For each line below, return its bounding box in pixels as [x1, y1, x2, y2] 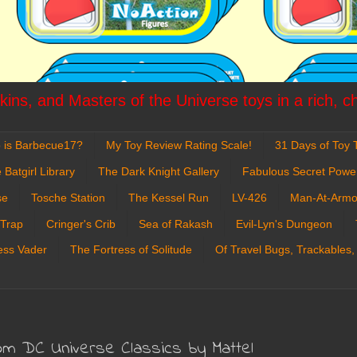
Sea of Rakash [139, 217, 213, 230]
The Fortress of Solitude [70, 243, 192, 257]
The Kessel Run [128, 190, 209, 204]
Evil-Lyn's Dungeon [236, 217, 332, 230]
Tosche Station [31, 190, 105, 204]
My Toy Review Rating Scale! [106, 139, 252, 152]
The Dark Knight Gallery [98, 164, 219, 178]
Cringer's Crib [46, 217, 116, 230]
